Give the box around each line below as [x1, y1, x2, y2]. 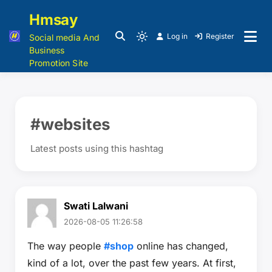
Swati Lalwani [64, 200, 128, 212]
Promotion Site [29, 58, 89, 68]
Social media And [29, 32, 100, 42]
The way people [27, 240, 104, 252]
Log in [167, 32, 188, 41]
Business [29, 45, 65, 55]
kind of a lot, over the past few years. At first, [27, 257, 236, 269]
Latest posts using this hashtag [30, 143, 163, 154]
